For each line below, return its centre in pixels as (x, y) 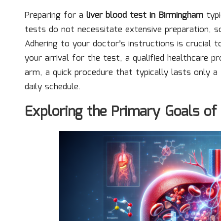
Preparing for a (55, 16)
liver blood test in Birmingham (145, 16)
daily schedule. (53, 87)
